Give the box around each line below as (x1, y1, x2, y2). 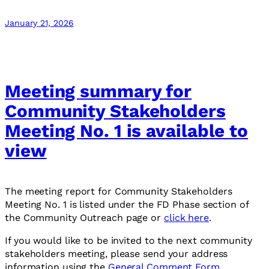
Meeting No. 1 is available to (5, 120, 249, 142)
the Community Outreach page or (5, 212, 164, 224)
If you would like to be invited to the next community (5, 235, 252, 247)
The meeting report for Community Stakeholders (5, 186, 232, 198)
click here (163, 212, 209, 224)
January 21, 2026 (5, 18, 74, 28)
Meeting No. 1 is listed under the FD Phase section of (5, 199, 249, 211)
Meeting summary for (5, 80, 192, 102)
